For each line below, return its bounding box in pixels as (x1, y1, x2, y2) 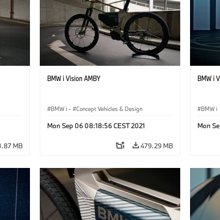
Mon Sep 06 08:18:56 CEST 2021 (47, 121, 145, 131)
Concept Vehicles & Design (76, 105, 142, 113)
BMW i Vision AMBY (47, 74, 100, 83)
